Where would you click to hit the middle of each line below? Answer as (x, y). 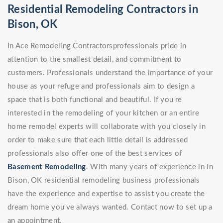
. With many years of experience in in (149, 167)
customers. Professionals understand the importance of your (110, 73)
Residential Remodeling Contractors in (103, 10)
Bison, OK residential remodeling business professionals (104, 181)
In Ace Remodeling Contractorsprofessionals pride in (97, 46)
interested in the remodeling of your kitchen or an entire (104, 113)
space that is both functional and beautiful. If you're (95, 100)
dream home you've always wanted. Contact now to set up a (110, 208)
